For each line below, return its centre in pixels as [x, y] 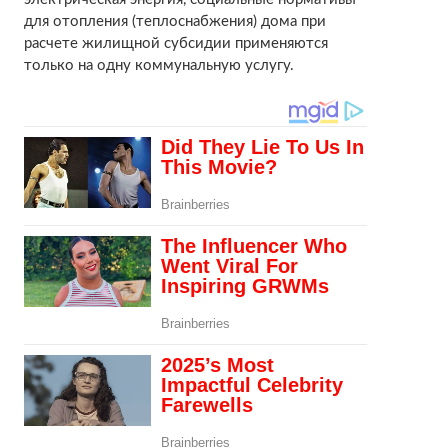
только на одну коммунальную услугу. [158, 65]
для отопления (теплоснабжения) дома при [174, 21]
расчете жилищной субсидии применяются [175, 43]
